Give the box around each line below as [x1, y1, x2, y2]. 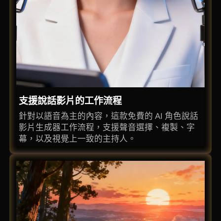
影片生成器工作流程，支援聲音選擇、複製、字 [19, 122, 195, 132]
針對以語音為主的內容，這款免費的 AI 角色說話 [19, 110, 199, 121]
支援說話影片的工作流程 [19, 95, 122, 107]
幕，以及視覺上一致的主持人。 [19, 133, 137, 144]
